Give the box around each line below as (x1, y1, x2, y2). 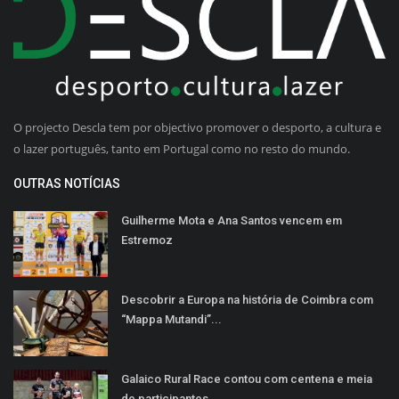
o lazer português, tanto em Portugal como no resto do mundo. (13, 140, 350, 157)
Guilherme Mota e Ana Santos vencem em (121, 213, 342, 227)
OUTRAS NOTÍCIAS (13, 175, 120, 191)
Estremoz (121, 232, 173, 247)
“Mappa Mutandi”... (121, 312, 222, 326)
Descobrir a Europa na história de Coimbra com (121, 292, 373, 306)
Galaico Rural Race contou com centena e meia (121, 371, 372, 386)
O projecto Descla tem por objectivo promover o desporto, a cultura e (13, 118, 381, 135)
